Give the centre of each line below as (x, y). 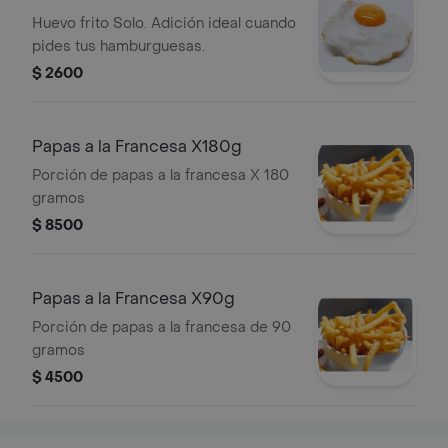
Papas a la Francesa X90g (133, 298)
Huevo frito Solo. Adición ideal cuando (164, 23)
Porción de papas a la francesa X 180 (160, 175)
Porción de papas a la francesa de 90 (161, 327)
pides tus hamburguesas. (118, 46)
